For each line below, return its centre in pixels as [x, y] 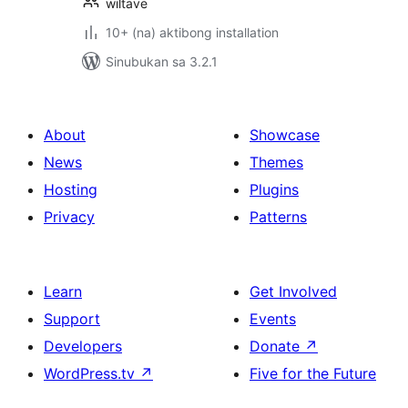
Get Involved [293, 291]
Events [273, 319]
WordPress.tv [92, 373]
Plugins [274, 189]
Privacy [69, 217]
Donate [277, 346]
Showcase [285, 135]
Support [72, 319]
